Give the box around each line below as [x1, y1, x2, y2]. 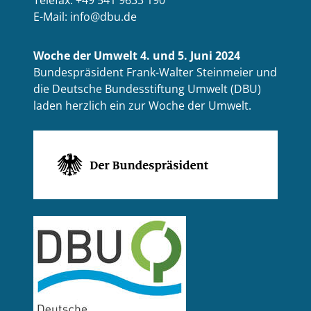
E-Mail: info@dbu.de [33, 8, 137, 24]
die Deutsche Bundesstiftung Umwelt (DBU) [33, 81, 261, 96]
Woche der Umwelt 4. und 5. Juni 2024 [33, 47, 240, 63]
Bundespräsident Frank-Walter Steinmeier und [33, 64, 277, 80]
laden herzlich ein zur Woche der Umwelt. [33, 97, 251, 113]
